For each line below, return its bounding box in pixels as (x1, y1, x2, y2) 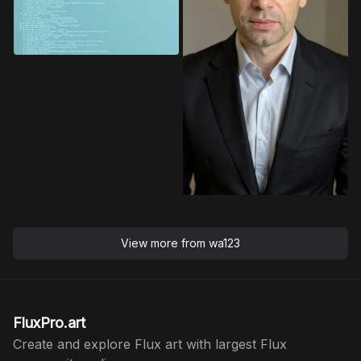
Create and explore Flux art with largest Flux (13, 336, 287, 352)
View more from (121, 236, 209, 250)
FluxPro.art (13, 314, 85, 331)
